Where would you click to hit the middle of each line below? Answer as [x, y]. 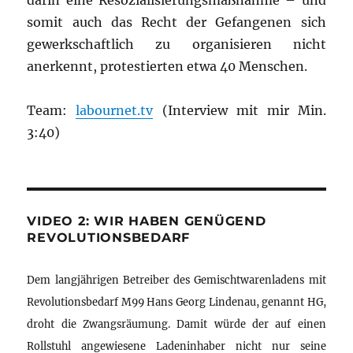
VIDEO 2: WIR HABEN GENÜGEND [147, 221]
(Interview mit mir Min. [240, 111]
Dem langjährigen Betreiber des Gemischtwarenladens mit [176, 280]
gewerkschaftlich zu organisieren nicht [176, 45]
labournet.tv [115, 111]
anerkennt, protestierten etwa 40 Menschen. [167, 67]
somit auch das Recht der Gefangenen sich [176, 22]
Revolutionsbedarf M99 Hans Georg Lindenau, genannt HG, [176, 302]
